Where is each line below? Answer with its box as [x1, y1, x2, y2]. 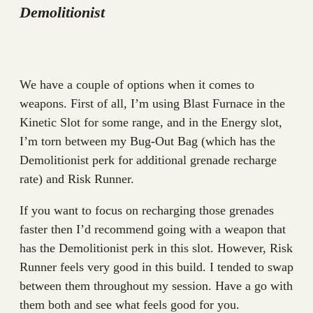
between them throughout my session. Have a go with [20, 278, 293, 293]
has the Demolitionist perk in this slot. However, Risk [20, 240, 293, 255]
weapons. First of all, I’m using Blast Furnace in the [20, 96, 285, 110]
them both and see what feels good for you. [20, 297, 240, 312]
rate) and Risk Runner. [20, 171, 134, 186]
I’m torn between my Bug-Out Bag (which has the [20, 133, 275, 148]
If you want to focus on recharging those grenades [20, 203, 274, 217]
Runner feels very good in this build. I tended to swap [20, 259, 293, 274]
